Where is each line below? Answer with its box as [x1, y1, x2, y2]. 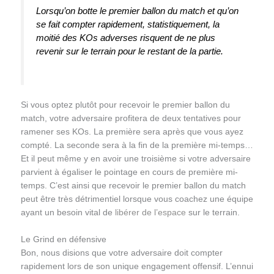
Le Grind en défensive [20, 235, 106, 245]
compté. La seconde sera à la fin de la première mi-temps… [20, 141, 253, 150]
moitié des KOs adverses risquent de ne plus [35, 32, 215, 43]
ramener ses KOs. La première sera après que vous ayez [20, 127, 243, 137]
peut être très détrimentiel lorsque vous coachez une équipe [20, 194, 253, 204]
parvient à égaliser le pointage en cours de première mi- [20, 168, 238, 177]
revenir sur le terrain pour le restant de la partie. [35, 45, 223, 56]
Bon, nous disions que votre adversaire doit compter [20, 248, 223, 258]
